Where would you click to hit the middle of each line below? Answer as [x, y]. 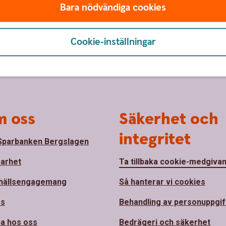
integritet [155, 140]
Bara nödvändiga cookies [113, 8]
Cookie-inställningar [113, 42]
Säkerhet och [169, 120]
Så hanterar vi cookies [162, 182]
